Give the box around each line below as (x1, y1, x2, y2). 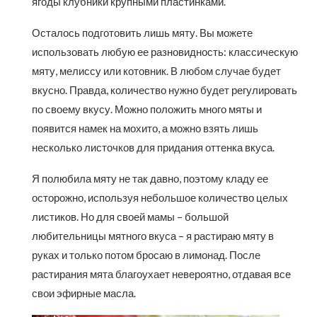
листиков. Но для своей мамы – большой (32, 210, 229, 224)
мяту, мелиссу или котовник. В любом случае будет (32, 64, 281, 78)
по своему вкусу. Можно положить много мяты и (32, 103, 262, 116)
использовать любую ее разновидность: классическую (32, 45, 298, 59)
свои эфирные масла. (32, 287, 136, 300)
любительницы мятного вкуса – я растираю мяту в (32, 229, 274, 243)
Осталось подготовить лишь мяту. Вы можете (32, 26, 253, 40)
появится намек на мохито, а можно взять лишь (32, 122, 258, 135)
